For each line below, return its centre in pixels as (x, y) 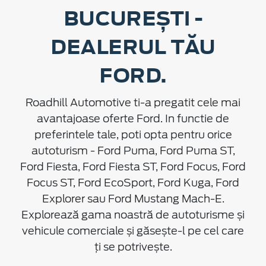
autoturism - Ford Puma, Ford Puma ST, (133, 151)
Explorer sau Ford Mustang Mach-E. (133, 199)
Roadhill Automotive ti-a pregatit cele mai (133, 103)
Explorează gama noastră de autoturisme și (133, 215)
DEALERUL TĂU (133, 47)
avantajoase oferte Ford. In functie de (133, 119)
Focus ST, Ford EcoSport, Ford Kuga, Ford (133, 183)
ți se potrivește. (133, 247)
